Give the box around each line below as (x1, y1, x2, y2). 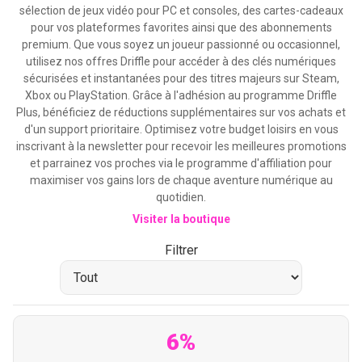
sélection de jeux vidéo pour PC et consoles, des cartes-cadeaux (19, 4, 343, 17)
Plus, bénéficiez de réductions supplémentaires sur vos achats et (16, 106, 346, 119)
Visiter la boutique (132, 213, 230, 225)
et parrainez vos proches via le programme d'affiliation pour (30, 157, 332, 170)
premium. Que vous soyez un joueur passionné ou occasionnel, (22, 38, 340, 51)
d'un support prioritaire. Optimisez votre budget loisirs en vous (23, 123, 339, 136)
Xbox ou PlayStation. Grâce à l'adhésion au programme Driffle (25, 89, 337, 102)
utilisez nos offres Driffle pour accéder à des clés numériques (26, 55, 336, 68)
